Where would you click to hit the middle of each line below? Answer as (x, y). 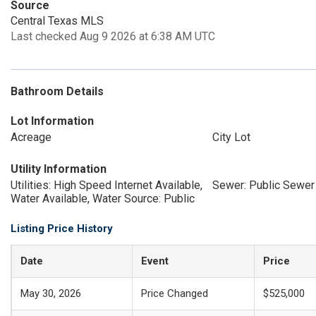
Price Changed (175, 293)
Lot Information (52, 121)
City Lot (231, 137)
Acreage (31, 137)
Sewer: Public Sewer (263, 185)
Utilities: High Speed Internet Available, (107, 185)
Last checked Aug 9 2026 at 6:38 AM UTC (113, 36)
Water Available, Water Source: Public (103, 199)
